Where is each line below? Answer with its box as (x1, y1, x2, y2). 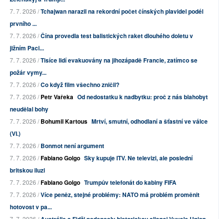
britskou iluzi (10, 166, 45, 175)
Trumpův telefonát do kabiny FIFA (84, 178, 176, 187)
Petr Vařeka (41, 92, 73, 102)
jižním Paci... (10, 44, 44, 53)
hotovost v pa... (10, 202, 52, 212)
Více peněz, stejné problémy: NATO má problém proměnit (41, 190, 199, 199)
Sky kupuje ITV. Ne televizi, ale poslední (84, 153, 193, 163)
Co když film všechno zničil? (41, 80, 119, 89)
